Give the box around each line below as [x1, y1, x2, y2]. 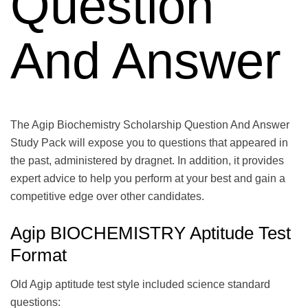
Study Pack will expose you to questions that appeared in [10, 137, 288, 149]
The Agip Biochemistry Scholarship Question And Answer [10, 119, 289, 131]
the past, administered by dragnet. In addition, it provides [10, 155, 284, 167]
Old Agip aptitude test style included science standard [10, 278, 270, 291]
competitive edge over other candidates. [10, 190, 207, 203]
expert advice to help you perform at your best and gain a [10, 173, 285, 185]
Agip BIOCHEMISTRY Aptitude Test [10, 223, 291, 244]
